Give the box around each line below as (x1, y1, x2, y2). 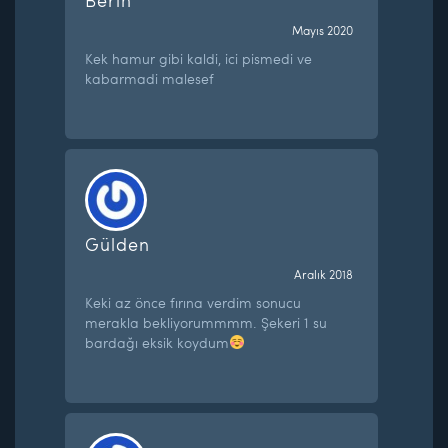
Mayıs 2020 (291, 21, 353, 38)
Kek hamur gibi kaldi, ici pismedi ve (85, 48, 313, 68)
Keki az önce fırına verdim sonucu (85, 292, 302, 312)
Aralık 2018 (293, 265, 353, 282)
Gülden (85, 230, 151, 256)
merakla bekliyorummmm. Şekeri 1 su (85, 312, 328, 332)
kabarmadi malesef (85, 68, 215, 88)
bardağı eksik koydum (85, 332, 230, 352)
